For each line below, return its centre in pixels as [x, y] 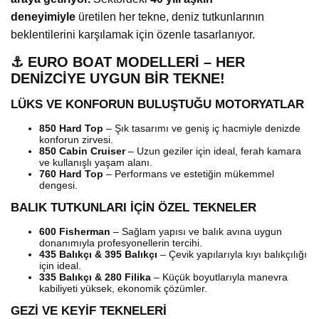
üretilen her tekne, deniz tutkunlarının [170, 16]
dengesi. [58, 185]
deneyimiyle [43, 16]
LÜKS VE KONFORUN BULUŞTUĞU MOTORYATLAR [157, 104]
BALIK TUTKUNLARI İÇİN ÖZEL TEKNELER [134, 207]
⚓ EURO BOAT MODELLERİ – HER [128, 62]
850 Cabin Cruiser [82, 151]
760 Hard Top [71, 173]
